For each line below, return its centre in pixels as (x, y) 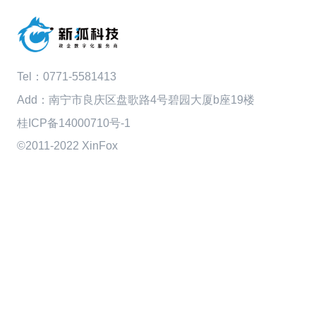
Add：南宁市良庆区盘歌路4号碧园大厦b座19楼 (135, 100)
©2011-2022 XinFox (67, 146)
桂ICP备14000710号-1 (73, 123)
